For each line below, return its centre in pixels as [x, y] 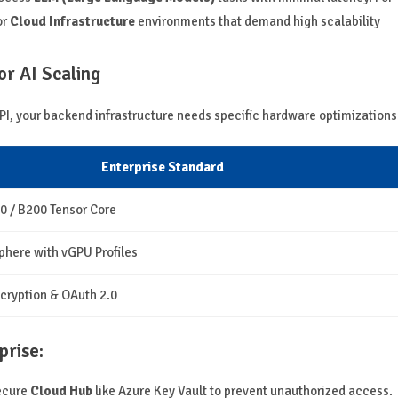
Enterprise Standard [163, 167]
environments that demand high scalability [257, 22]
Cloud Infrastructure [72, 22]
